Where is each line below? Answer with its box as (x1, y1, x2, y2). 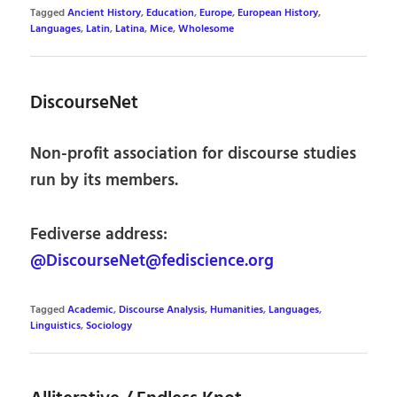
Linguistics (30, 317, 82, 334)
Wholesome (178, 21, 235, 38)
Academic (67, 301, 114, 318)
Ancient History (67, 5, 142, 22)
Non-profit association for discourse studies (30, 140, 357, 167)
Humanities (210, 301, 264, 318)
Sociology (86, 317, 133, 334)
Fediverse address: (30, 221, 168, 248)
